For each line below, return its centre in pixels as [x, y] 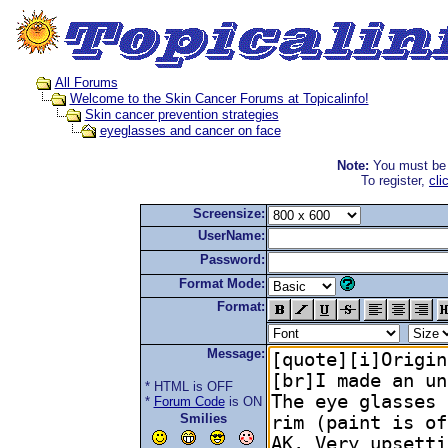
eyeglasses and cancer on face [190, 131]
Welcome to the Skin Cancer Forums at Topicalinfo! [219, 99]
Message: [235, 353]
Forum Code [189, 401]
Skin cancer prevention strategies [181, 115]
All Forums [86, 82]
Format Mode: [221, 283]
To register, [395, 180]
